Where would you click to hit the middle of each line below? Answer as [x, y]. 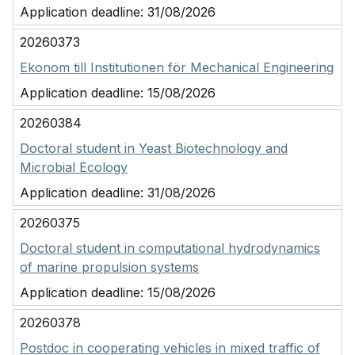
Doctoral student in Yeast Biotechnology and [154, 148]
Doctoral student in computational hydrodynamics [170, 248]
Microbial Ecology [74, 167]
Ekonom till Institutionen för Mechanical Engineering [177, 67]
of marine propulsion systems [109, 267]
